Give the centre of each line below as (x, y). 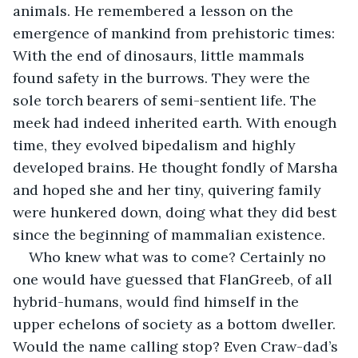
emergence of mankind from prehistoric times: (176, 33)
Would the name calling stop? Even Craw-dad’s (177, 346)
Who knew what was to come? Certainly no (179, 257)
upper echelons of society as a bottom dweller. (176, 324)
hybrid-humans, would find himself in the (158, 301)
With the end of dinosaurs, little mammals (161, 55)
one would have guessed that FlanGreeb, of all (175, 279)
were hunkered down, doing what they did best (177, 212)
